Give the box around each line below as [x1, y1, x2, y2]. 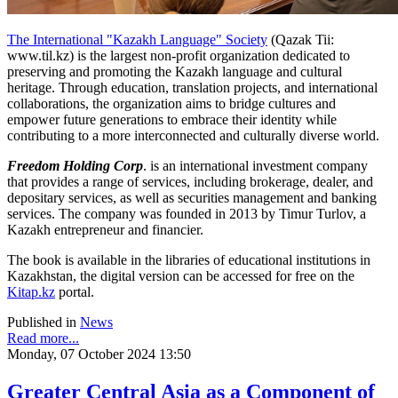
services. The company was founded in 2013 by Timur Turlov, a [7, 206, 366, 222]
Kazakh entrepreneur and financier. [7, 222, 203, 238]
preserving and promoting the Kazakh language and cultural [7, 64, 342, 80]
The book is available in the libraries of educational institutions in [7, 252, 370, 268]
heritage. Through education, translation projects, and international [7, 80, 378, 96]
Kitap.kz [7, 284, 55, 300]
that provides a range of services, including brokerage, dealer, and [7, 174, 373, 190]
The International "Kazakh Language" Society [7, 32, 267, 48]
